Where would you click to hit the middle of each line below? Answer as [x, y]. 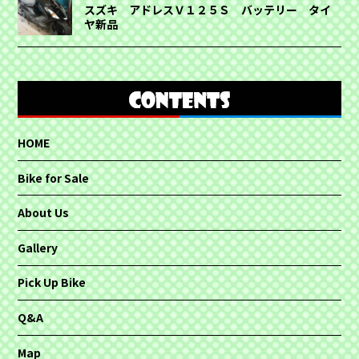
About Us [44, 213]
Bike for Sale [54, 177]
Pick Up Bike [52, 282]
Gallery [38, 247]
